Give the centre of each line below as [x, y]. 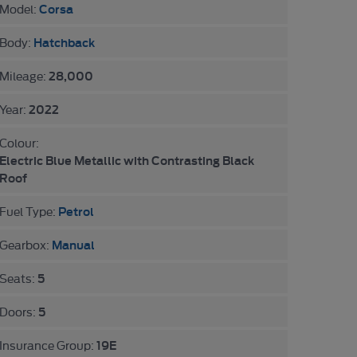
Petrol [76, 211]
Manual [73, 244]
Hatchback [64, 42]
